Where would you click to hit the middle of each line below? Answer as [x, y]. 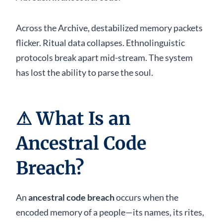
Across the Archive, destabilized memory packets [109, 28]
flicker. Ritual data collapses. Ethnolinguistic [100, 42]
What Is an [83, 118]
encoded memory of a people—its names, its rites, [110, 212]
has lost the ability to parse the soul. [84, 72]
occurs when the [146, 197]
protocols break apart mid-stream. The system [104, 57]
